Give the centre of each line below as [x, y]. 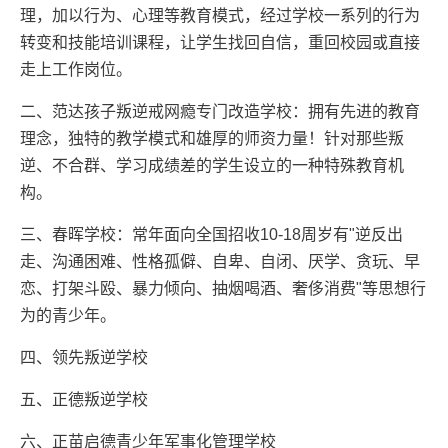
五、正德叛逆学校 [84, 400]
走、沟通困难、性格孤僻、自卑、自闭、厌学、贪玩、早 [220, 262]
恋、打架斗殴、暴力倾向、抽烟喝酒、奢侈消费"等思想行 [223, 289]
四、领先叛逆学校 [84, 358]
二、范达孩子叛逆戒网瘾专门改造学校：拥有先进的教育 [220, 112]
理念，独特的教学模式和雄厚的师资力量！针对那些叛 [212, 139]
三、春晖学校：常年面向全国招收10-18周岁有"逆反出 [211, 235]
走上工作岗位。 [76, 70]
